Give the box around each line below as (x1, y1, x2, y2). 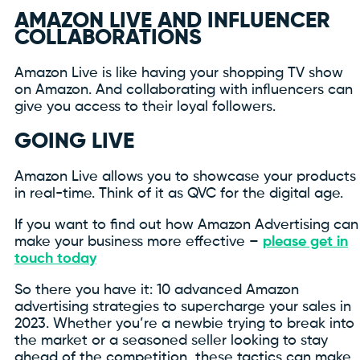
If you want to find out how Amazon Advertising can (14, 217, 358, 232)
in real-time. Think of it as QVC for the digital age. (14, 186, 343, 201)
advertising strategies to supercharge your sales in (14, 299, 351, 314)
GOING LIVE (14, 131, 134, 153)
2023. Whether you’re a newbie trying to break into (14, 316, 354, 331)
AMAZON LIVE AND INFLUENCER (14, 10, 330, 33)
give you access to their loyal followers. (14, 99, 276, 114)
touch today (14, 251, 96, 266)
